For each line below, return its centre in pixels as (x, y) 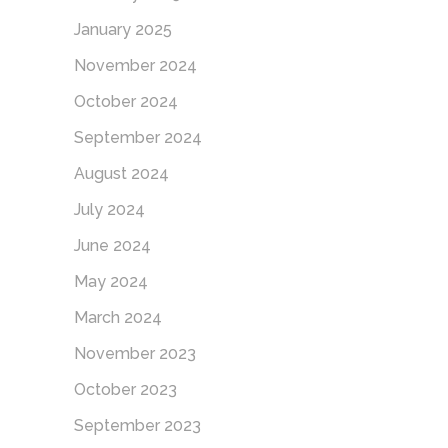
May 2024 (111, 281)
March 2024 (118, 317)
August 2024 (121, 173)
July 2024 (109, 209)
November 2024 (135, 65)
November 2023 (135, 353)
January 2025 (123, 29)
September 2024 (138, 137)
